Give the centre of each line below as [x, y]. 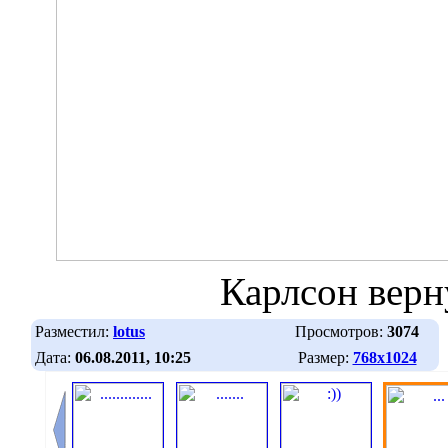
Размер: [325, 357]
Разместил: [74, 331]
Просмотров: [341, 331]
